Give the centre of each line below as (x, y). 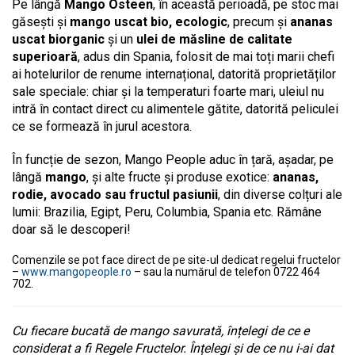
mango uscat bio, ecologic (149, 21)
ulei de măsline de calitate (214, 39)
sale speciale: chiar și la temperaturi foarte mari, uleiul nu (168, 91)
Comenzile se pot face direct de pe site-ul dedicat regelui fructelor (176, 260)
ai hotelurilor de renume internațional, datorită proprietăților (174, 74)
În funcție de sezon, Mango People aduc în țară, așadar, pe (173, 159)
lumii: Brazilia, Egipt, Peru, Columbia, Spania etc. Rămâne (167, 212)
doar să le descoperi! (73, 229)
